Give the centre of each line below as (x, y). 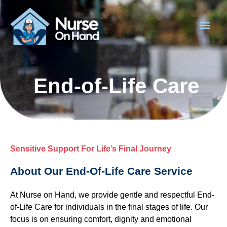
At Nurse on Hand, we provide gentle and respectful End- (112, 195)
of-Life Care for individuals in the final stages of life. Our (109, 207)
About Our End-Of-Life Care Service (101, 171)
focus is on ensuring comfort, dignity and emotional (101, 219)
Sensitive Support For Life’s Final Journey (91, 148)
